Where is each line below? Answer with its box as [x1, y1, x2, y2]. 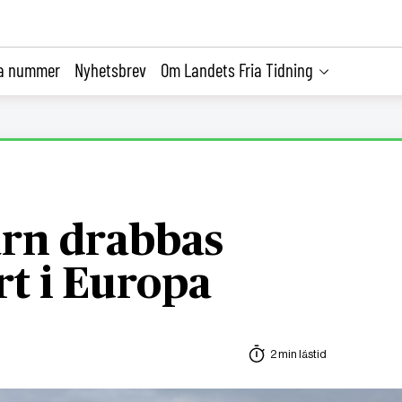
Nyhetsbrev [74, 57, 146, 81]
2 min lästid [270, 347, 327, 362]
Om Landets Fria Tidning [161, 57, 313, 81]
